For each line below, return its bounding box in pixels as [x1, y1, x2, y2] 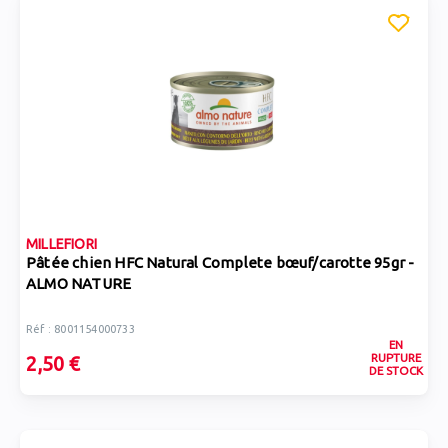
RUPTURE [370, 351, 421, 364]
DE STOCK [368, 364, 423, 377]
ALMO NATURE [26, 275, 132, 292]
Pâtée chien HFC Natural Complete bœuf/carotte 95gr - [26, 254, 415, 271]
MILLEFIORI [26, 236, 97, 252]
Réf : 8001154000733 [26, 323, 135, 335]
